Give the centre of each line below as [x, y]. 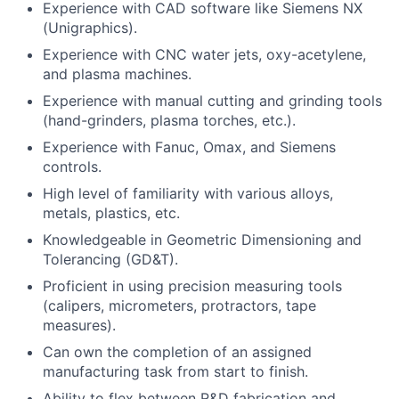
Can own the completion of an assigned [177, 352]
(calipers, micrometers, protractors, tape [179, 305]
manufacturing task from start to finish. [175, 371]
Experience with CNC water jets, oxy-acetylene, [204, 54]
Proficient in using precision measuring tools [192, 286]
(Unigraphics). [90, 28]
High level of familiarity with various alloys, [188, 193]
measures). [79, 325]
